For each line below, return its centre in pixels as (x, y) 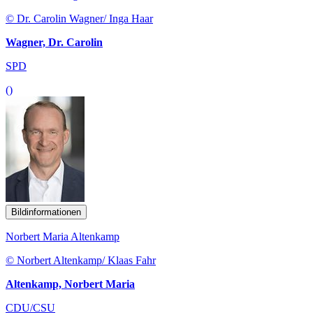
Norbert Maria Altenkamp (63, 237)
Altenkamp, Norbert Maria (70, 284)
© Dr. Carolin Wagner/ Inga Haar (79, 19)
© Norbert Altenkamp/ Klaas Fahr (81, 261)
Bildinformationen (46, 212)
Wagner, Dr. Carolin (54, 43)
